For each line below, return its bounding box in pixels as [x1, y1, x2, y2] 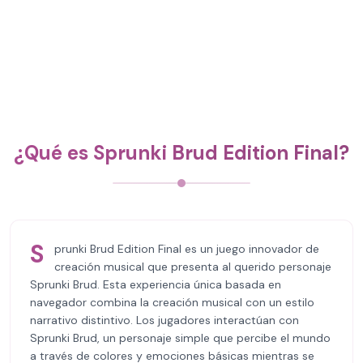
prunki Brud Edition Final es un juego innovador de [54, 241, 319, 256]
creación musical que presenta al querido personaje [54, 259, 331, 274]
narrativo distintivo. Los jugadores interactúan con [30, 313, 299, 327]
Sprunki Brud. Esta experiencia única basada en [30, 277, 281, 292]
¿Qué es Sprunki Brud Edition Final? [14, 140, 349, 165]
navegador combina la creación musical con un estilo [30, 295, 314, 310]
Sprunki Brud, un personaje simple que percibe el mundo [30, 331, 331, 345]
